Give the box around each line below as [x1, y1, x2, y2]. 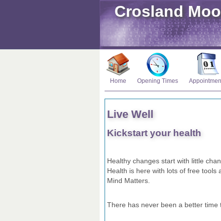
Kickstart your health [107, 128, 201, 138]
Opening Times [137, 77, 178, 84]
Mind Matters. [107, 177, 150, 184]
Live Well [107, 108, 153, 120]
